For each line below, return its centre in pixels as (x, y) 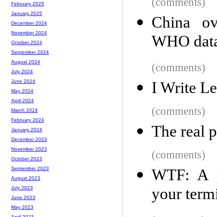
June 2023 (23, 198)
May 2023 (22, 207)
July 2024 (22, 72)
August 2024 (26, 62)
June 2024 (23, 81)
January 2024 (27, 130)
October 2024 (27, 43)
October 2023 (27, 159)
